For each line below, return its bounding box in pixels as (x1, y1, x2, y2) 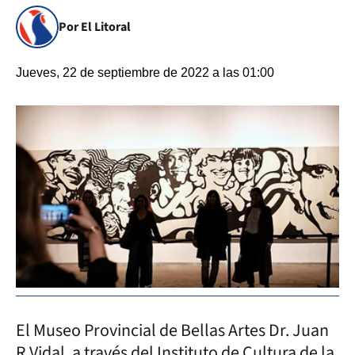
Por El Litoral (59, 18, 131, 36)
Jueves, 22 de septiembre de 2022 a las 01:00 (16, 66, 274, 79)
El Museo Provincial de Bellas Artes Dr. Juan (16, 317, 329, 343)
